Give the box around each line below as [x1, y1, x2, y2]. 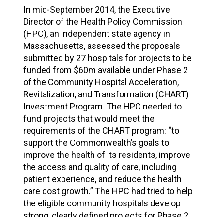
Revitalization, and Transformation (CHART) [23, 89, 189, 99]
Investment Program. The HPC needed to [23, 101, 182, 111]
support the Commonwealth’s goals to [23, 138, 169, 148]
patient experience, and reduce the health [23, 174, 182, 184]
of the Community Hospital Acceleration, [23, 77, 179, 87]
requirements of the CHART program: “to [23, 125, 179, 136]
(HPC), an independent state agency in [23, 29, 170, 39]
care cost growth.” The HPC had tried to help [23, 186, 193, 196]
